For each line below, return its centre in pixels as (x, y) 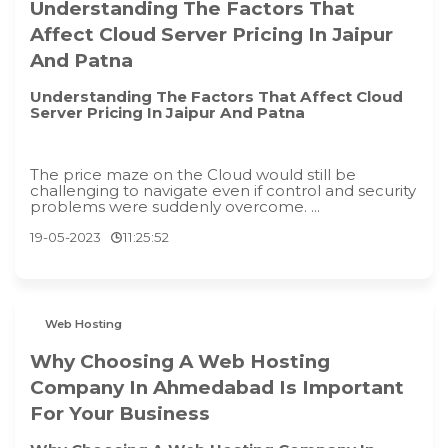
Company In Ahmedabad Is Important (217, 387)
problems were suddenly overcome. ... (175, 207)
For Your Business (120, 413)
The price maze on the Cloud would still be (193, 175)
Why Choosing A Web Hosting (180, 361)
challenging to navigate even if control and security (223, 191)
